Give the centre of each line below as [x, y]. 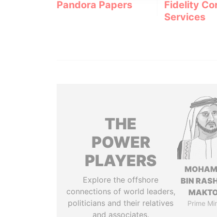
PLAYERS [121, 161]
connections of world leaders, [121, 191]
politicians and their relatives [121, 203]
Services [185, 17]
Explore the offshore [121, 180]
